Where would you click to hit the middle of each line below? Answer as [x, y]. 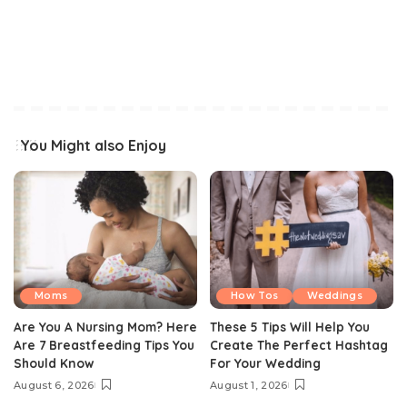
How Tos [255, 295]
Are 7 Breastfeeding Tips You [104, 344]
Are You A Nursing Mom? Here [105, 326]
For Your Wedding [265, 362]
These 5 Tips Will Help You [290, 326]
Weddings [335, 295]
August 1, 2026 [249, 385]
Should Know [54, 362]
